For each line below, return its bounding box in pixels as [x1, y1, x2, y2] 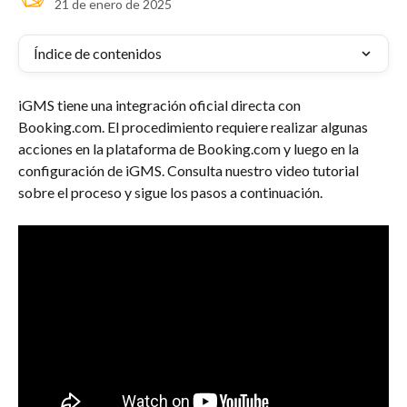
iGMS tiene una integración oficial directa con [18, 96, 303, 114]
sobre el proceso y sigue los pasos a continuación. [18, 184, 323, 201]
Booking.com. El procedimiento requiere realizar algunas [18, 118, 371, 135]
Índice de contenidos [34, 45, 162, 62]
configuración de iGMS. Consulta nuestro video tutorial [18, 162, 362, 179]
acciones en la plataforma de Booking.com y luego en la [18, 140, 362, 157]
